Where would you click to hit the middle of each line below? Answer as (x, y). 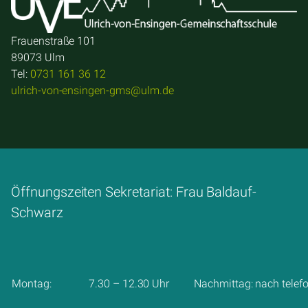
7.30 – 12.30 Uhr (129, 283)
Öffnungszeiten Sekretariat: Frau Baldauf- (134, 191)
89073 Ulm (38, 57)
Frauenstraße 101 (54, 41)
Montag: (32, 283)
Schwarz (37, 212)
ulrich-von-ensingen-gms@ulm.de (92, 90)
